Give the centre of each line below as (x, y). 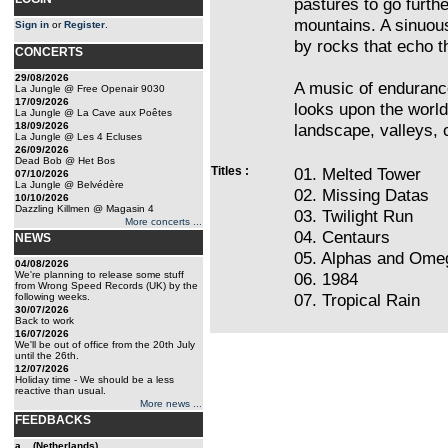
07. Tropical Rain (357, 300)
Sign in (32, 24)
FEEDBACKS (53, 420)
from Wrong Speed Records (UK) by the (106, 285)
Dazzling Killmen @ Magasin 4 (84, 208)
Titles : (230, 171)
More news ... (171, 403)
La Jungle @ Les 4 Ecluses (78, 136)
